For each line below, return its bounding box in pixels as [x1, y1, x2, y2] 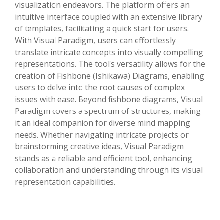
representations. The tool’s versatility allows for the [15, 58, 205, 70]
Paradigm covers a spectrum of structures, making [15, 106, 201, 117]
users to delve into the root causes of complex [15, 82, 185, 93]
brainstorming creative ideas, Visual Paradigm [15, 141, 184, 152]
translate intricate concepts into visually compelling [15, 47, 203, 58]
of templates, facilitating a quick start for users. [15, 23, 189, 34]
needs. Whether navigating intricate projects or [15, 129, 189, 140]
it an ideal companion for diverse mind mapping [15, 117, 190, 129]
